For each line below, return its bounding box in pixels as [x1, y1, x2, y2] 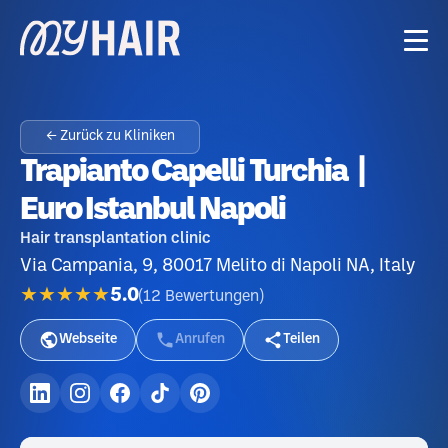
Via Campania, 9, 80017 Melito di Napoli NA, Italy [20, 258, 415, 274]
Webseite [59, 333, 117, 346]
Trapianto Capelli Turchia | [20, 158, 369, 187]
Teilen [283, 333, 320, 346]
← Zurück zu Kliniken [45, 130, 175, 143]
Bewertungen [165, 288, 259, 304]
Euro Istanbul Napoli [20, 196, 285, 225]
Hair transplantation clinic [20, 231, 211, 246]
